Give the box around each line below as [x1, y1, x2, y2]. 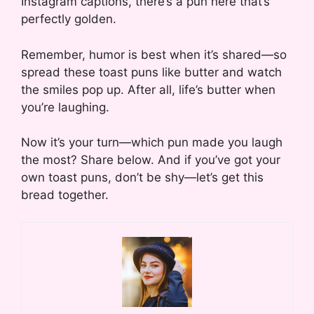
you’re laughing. [21, 100, 109, 114]
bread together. [21, 188, 109, 203]
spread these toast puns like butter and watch [21, 64, 282, 79]
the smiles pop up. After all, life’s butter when [21, 82, 275, 97]
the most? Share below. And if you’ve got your [21, 153, 280, 168]
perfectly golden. [21, 12, 116, 27]
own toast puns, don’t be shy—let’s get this [21, 170, 264, 185]
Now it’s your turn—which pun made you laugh [21, 135, 282, 150]
